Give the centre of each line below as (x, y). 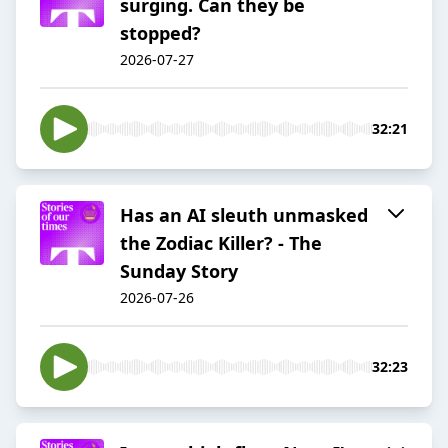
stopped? (160, 33)
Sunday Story (179, 271)
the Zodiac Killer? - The (221, 243)
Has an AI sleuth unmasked (244, 215)
